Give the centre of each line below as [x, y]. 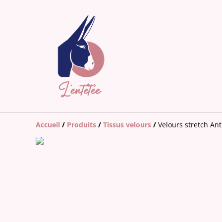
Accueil [48, 124]
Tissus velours [127, 124]
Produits [82, 124]
